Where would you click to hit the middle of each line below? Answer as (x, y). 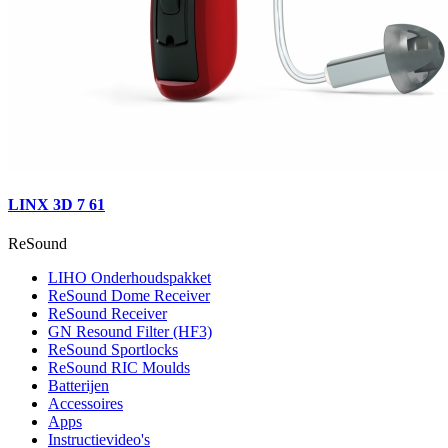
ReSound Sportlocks (113, 349)
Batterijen (78, 385)
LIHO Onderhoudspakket (129, 277)
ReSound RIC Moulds (119, 367)
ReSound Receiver (107, 313)
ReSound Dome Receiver (129, 295)
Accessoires (85, 403)
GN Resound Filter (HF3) (130, 331)
